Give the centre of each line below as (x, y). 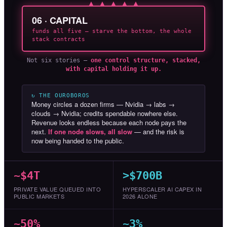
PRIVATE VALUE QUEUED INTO (58, 189)
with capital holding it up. (113, 69)
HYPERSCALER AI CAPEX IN (162, 189)
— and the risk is (158, 132)
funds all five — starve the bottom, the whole (112, 31)
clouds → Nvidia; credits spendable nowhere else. (105, 113)
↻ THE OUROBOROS (61, 96)
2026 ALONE (140, 196)
